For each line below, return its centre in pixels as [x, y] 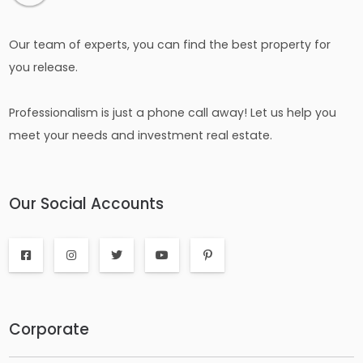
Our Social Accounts [87, 204]
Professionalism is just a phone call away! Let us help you [173, 113]
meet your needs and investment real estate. [141, 136]
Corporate [49, 330]
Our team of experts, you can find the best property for [170, 45]
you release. [44, 68]
